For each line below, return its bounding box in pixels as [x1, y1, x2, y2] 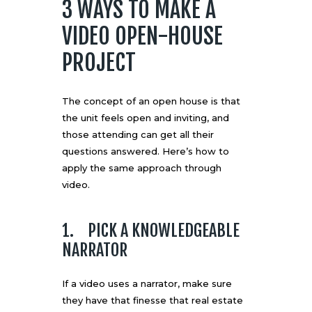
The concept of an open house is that [62, 95, 240, 107]
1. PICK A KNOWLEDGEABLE [62, 220, 240, 242]
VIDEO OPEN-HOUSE [62, 22, 223, 51]
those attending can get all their [62, 129, 214, 141]
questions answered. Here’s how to [62, 146, 229, 157]
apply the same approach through [62, 162, 221, 174]
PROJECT [62, 49, 136, 77]
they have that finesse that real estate [62, 295, 243, 306]
